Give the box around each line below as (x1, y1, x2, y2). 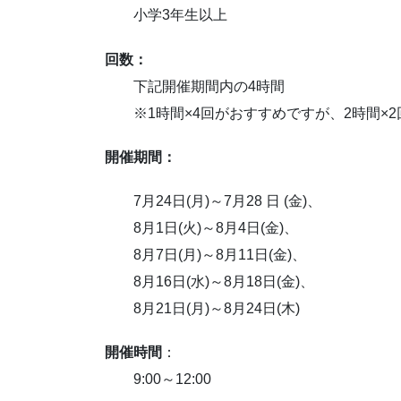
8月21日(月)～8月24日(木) (105, 300, 300, 316)
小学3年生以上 (105, 7, 227, 23)
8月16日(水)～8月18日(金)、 (105, 273, 314, 289)
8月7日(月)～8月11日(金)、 (105, 246, 306, 262)
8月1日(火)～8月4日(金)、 (105, 219, 298, 235)
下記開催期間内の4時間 (105, 78, 285, 94)
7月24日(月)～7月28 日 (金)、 (105, 192, 321, 209)
